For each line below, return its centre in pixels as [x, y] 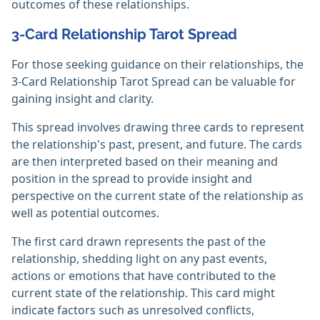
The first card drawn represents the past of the [139, 242]
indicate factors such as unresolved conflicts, [133, 310]
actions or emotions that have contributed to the [144, 276]
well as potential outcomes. [85, 213]
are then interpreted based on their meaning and [145, 162]
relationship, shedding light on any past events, [139, 259]
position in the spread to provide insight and [132, 179]
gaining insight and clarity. [82, 99]
